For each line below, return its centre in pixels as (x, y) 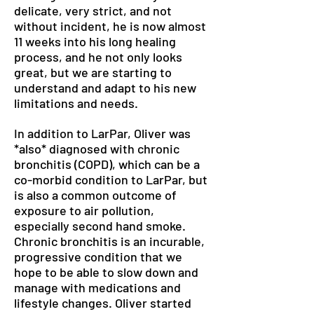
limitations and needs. (77, 103)
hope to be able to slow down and (106, 272)
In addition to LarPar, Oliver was (102, 133)
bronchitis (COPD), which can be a (107, 164)
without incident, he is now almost (110, 26)
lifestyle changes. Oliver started (103, 303)
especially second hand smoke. (100, 226)
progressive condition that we (98, 257)
